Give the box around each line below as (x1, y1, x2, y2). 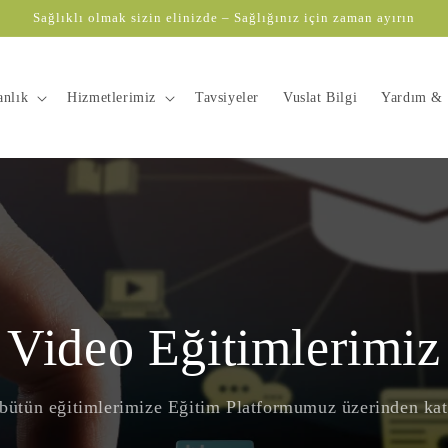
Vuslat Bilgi (282, 89, 358, 105)
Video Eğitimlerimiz (7, 318, 441, 376)
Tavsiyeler (194, 89, 259, 105)
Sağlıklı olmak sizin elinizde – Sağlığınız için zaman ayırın (33, 10, 415, 25)
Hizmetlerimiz (67, 89, 156, 105)
